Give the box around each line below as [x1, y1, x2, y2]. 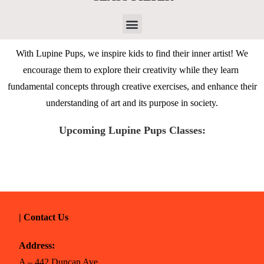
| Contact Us [19, 212, 69, 222]
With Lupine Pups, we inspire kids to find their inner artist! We [16, 48, 248, 58]
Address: [19, 240, 55, 250]
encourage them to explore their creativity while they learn [23, 65, 241, 75]
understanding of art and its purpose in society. [46, 98, 218, 108]
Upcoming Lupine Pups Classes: [58, 124, 206, 136]
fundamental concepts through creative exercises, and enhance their [7, 81, 257, 91]
